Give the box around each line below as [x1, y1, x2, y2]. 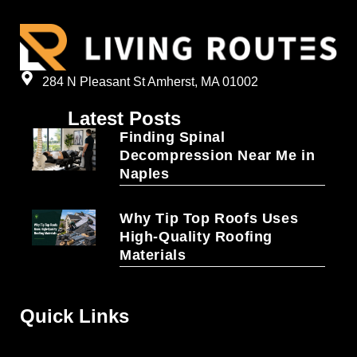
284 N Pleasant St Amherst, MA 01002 [41, 74, 258, 88]
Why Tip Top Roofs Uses [120, 210, 299, 226]
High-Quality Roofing [120, 228, 273, 245]
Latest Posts [67, 107, 181, 129]
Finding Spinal [120, 128, 226, 145]
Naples [120, 165, 170, 182]
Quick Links [20, 304, 129, 327]
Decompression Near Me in [120, 147, 316, 163]
